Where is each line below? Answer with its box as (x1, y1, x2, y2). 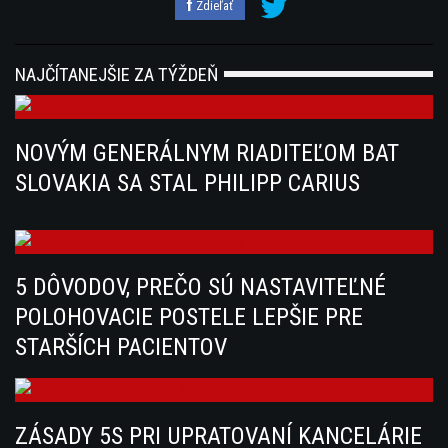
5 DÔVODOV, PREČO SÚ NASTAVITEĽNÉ (15, 273, 386, 302)
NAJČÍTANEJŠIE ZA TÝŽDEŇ (15, 64, 218, 86)
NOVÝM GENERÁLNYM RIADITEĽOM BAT (15, 138, 399, 167)
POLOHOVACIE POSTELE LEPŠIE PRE (15, 303, 363, 332)
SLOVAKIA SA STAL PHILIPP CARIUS (15, 168, 360, 197)
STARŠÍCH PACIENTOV (15, 333, 227, 362)
